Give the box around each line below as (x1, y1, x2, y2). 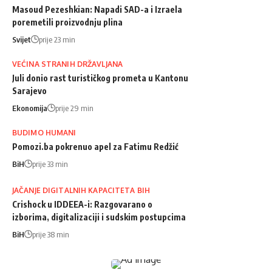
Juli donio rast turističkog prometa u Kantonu (12, 72, 188, 83)
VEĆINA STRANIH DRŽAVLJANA (12, 59, 123, 69)
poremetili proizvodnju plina (12, 16, 123, 27)
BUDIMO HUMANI (12, 127, 76, 137)
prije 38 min (32, 229, 69, 239)
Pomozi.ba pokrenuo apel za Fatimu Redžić (12, 141, 178, 152)
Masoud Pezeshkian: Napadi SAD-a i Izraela (12, 4, 182, 15)
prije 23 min (39, 34, 75, 44)
